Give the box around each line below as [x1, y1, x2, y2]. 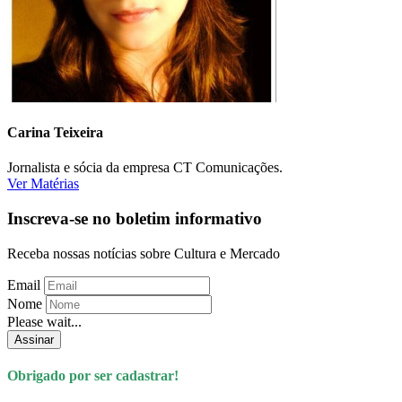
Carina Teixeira [7, 125, 103, 141]
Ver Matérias [7, 176, 79, 192]
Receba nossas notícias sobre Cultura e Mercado [7, 245, 280, 261]
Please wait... [7, 313, 82, 329]
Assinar [14, 332, 54, 346]
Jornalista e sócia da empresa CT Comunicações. [7, 160, 283, 176]
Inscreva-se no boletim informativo [7, 209, 262, 229]
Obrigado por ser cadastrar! [7, 368, 179, 384]
